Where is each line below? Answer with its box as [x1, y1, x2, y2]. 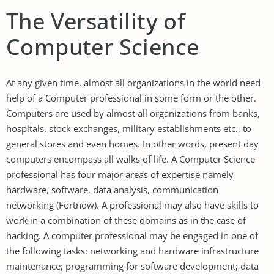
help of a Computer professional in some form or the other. [6, 91, 256, 104]
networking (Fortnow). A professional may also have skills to [6, 198, 259, 211]
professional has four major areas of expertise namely [6, 168, 234, 180]
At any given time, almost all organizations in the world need [6, 76, 261, 89]
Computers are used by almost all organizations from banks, [6, 106, 260, 119]
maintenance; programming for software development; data [6, 259, 259, 272]
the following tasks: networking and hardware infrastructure [6, 244, 259, 257]
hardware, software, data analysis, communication [6, 183, 218, 196]
